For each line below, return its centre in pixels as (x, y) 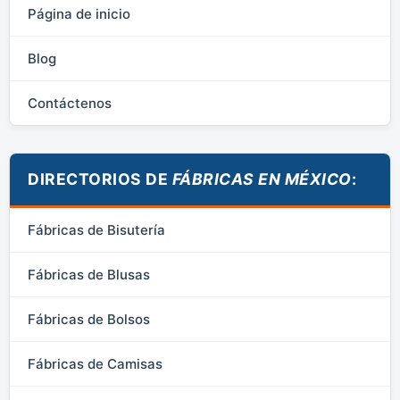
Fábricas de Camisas (95, 364)
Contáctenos (70, 104)
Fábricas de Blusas (89, 275)
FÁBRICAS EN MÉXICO (262, 179)
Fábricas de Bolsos (89, 320)
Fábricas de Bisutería (96, 230)
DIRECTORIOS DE (100, 179)
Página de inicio (79, 14)
